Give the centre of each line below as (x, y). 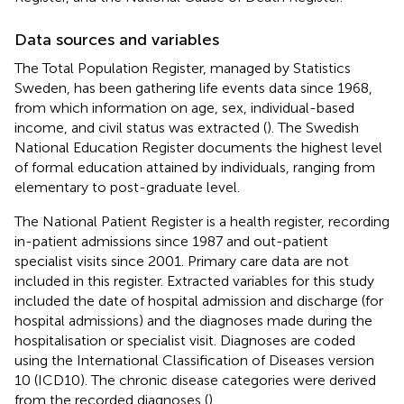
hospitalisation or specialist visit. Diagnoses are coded (185, 340)
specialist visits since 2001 (98, 261)
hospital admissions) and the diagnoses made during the (193, 320)
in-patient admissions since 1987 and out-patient (171, 241)
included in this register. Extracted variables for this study (194, 280)
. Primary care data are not (265, 261)
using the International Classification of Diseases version (194, 360)
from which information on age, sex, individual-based (184, 107)
